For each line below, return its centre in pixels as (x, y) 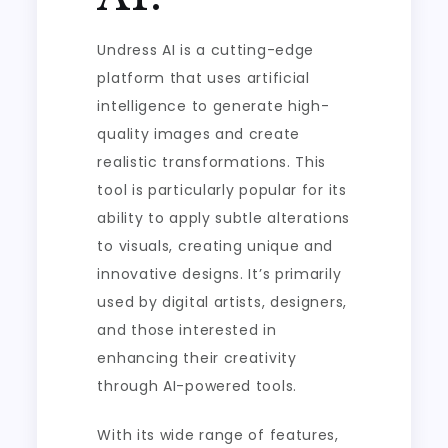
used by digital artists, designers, (222, 302)
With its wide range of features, (218, 435)
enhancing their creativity (197, 358)
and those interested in (187, 330)
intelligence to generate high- (213, 106)
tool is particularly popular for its (222, 190)
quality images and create (198, 134)
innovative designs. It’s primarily (219, 274)
